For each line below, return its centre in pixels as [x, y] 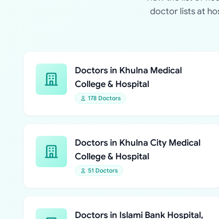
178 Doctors [104, 98]
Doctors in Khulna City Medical [138, 143]
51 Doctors [103, 170]
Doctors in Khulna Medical [128, 70]
